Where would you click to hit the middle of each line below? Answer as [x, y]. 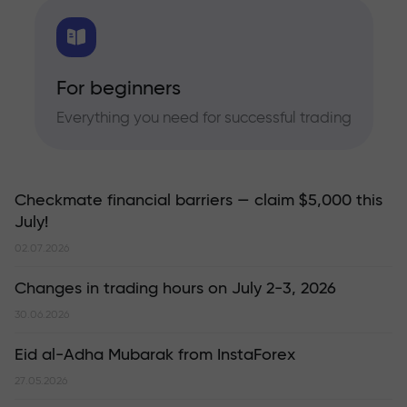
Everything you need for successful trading [203, 117]
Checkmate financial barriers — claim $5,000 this [199, 200]
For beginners [118, 88]
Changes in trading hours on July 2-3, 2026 [175, 288]
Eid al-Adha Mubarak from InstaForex [155, 355]
